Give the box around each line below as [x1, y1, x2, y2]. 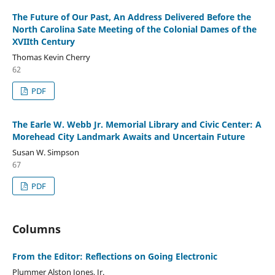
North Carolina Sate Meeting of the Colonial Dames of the [12, 23, 257, 35]
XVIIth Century [12, 35, 75, 47]
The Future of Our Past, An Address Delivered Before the [12, 10, 251, 23]
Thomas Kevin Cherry [12, 51, 90, 63]
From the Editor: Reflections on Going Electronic [12, 250, 217, 262]
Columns [12, 221, 61, 236]
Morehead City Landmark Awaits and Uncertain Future [12, 130, 245, 142]
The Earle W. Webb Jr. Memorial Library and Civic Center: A [12, 118, 261, 130]
